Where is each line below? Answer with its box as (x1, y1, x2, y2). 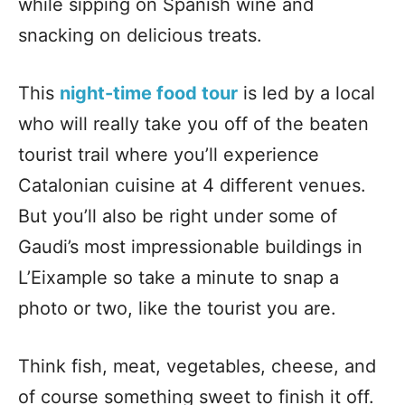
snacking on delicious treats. (18, 24, 268, 46)
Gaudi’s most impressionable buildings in (18, 235, 363, 258)
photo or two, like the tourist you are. (18, 297, 336, 319)
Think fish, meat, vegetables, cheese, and (18, 354, 376, 377)
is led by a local (243, 81, 375, 104)
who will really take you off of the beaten (18, 112, 369, 135)
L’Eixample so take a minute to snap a (18, 266, 339, 288)
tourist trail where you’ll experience (18, 143, 319, 165)
